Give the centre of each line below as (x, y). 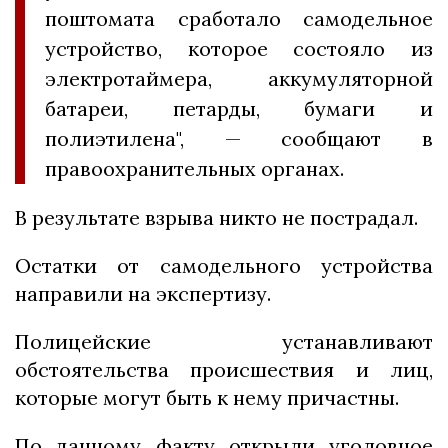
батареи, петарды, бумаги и (239, 109)
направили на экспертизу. (143, 294)
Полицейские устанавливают (224, 342)
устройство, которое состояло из (239, 49)
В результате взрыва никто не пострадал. (216, 218)
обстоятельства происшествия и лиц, (224, 370)
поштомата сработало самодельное (239, 19)
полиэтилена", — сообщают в (239, 139)
